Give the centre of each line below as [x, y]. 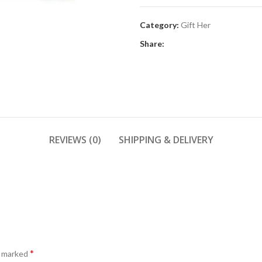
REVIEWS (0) [75, 140]
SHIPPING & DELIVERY [166, 140]
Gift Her [196, 25]
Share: [152, 44]
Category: [159, 25]
